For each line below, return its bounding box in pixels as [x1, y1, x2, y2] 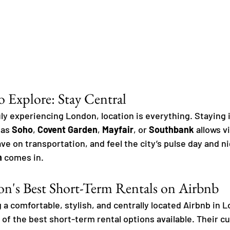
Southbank [149, 124, 194, 136]
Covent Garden [37, 124, 98, 136]
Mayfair [102, 124, 133, 136]
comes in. [2, 151, 44, 163]
